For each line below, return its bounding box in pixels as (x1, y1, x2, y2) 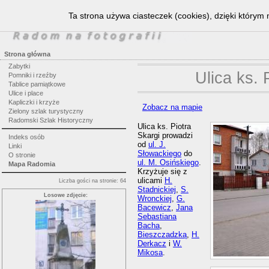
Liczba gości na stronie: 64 (59, 177, 126, 184)
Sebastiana (137, 212, 177, 222)
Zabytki (8, 62, 30, 70)
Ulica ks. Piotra (137, 122, 191, 131)
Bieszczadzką (137, 230, 187, 240)
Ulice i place (8, 89, 43, 97)
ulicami (137, 176, 165, 186)
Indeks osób (8, 133, 44, 141)
